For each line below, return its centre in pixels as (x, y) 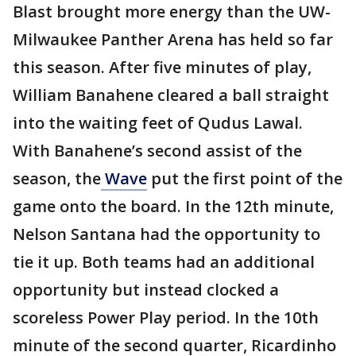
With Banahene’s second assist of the (157, 151)
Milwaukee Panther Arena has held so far (173, 40)
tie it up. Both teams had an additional (164, 262)
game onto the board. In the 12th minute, (173, 207)
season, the (57, 179)
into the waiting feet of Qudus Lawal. (158, 123)
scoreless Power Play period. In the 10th (166, 318)
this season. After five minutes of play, (162, 68)
